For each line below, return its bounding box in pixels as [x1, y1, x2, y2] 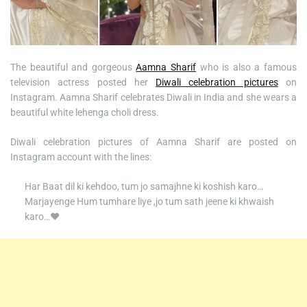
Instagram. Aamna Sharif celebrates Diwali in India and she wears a [10, 92, 297, 103]
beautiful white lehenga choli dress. [10, 107, 159, 119]
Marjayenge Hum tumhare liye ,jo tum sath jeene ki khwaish [25, 196, 274, 208]
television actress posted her [10, 77, 156, 88]
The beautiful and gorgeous [10, 62, 136, 73]
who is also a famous [196, 62, 297, 73]
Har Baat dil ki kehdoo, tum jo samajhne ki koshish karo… [25, 181, 263, 193]
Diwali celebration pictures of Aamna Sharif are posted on [10, 136, 297, 148]
